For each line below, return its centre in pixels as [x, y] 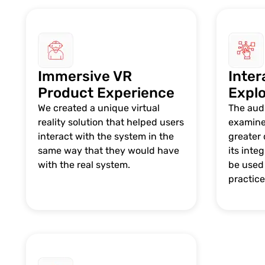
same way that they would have [108, 150]
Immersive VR [85, 76]
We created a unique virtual [98, 108]
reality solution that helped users [111, 122]
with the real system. [84, 164]
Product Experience [106, 93]
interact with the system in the [106, 136]
